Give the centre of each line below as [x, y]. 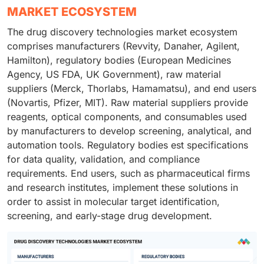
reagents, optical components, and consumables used [127, 117]
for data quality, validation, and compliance [103, 159]
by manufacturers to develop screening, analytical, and [129, 131]
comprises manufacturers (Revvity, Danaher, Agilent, [123, 46]
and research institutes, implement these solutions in [123, 188]
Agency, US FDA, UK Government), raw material [114, 75]
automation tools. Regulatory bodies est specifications [128, 145]
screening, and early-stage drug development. [110, 216]
